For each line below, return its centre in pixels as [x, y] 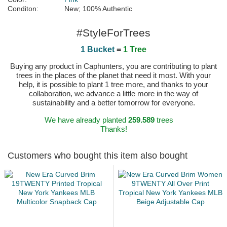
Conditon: [23, 9]
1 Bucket [98, 50]
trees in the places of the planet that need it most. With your [113, 75]
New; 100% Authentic [98, 9]
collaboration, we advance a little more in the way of [113, 94]
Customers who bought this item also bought [98, 156]
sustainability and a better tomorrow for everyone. [113, 103]
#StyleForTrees [113, 33]
